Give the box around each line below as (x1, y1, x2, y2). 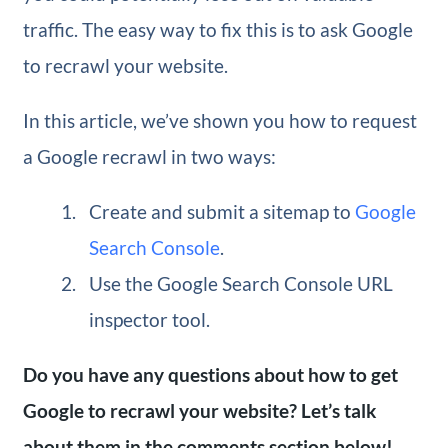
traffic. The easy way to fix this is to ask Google (22, 17, 413, 41)
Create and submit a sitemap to (89, 199, 356, 223)
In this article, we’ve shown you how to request (22, 108, 417, 132)
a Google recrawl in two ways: (22, 144, 276, 168)
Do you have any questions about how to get (22, 362, 398, 386)
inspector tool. (89, 307, 211, 331)
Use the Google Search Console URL (89, 271, 394, 295)
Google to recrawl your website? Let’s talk (22, 398, 376, 422)
